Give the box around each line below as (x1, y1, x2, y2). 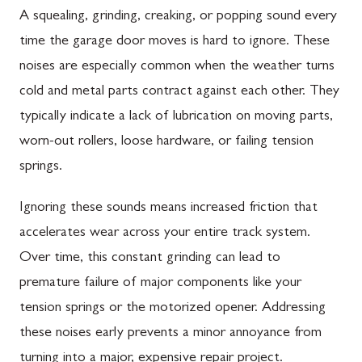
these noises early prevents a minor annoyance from (19, 326, 322, 341)
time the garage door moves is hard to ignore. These (19, 34, 330, 49)
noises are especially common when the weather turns (19, 59, 335, 74)
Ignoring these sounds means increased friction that (19, 200, 318, 216)
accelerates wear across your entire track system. (19, 225, 310, 241)
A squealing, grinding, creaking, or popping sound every (19, 9, 337, 24)
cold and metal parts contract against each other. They (19, 84, 339, 99)
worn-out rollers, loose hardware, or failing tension (19, 134, 314, 149)
